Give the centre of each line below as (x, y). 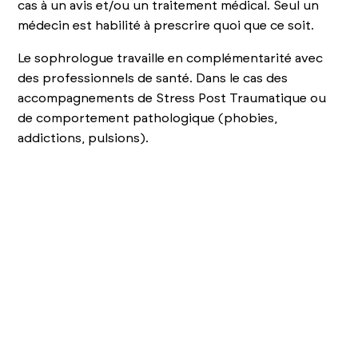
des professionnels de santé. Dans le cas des (153, 78)
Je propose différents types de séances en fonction (178, 343)
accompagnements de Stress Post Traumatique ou (172, 98)
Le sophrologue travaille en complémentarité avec (171, 58)
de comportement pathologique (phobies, (148, 118)
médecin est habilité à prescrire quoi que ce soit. (166, 25)
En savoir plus (103, 300)
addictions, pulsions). (84, 138)
